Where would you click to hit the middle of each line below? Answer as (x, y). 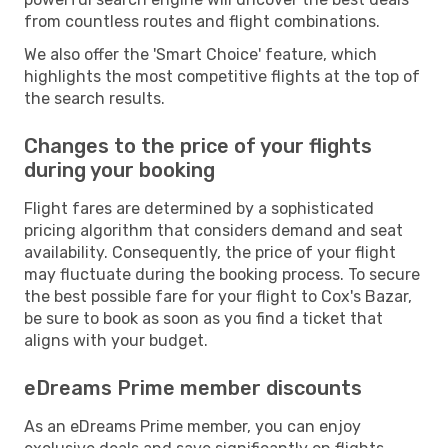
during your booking (119, 169)
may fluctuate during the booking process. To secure (222, 274)
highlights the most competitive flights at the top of (222, 76)
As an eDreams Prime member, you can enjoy (192, 426)
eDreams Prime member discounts (193, 387)
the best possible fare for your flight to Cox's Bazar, (218, 296)
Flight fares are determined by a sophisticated (199, 208)
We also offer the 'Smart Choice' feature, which (200, 54)
